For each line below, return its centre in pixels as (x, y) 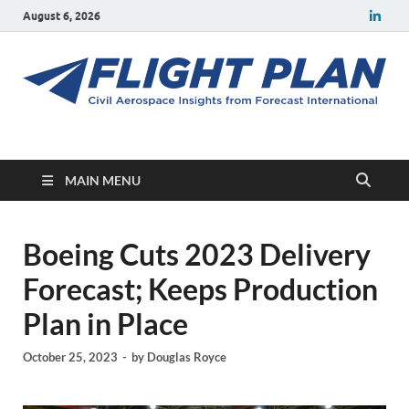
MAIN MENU (103, 181)
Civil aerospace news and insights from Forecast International (211, 141)
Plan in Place (105, 324)
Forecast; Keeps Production (200, 289)
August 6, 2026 (62, 16)
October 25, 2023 (70, 357)
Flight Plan (124, 150)
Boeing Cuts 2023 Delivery (197, 255)
